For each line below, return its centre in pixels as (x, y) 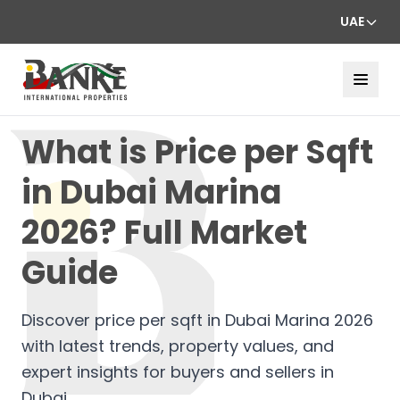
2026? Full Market (164, 232)
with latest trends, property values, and (178, 346)
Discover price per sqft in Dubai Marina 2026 (197, 320)
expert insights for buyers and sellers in (178, 371)
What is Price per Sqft (197, 152)
